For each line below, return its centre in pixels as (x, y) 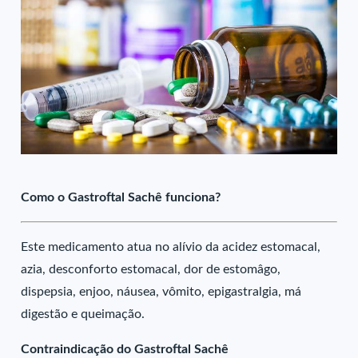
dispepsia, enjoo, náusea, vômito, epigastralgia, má (161, 292)
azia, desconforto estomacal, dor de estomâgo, (151, 269)
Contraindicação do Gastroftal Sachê (125, 349)
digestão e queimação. (83, 314)
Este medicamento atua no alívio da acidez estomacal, (171, 247)
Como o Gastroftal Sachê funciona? (121, 197)
